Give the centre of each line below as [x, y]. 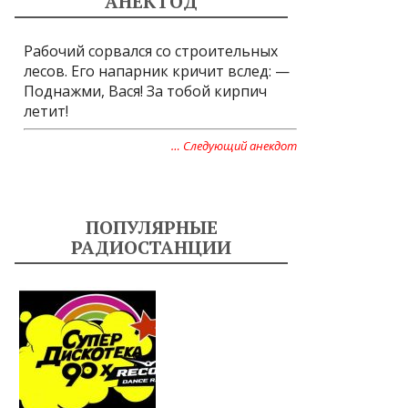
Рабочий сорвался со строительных [151, 51]
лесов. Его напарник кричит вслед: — [157, 71]
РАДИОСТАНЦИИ [151, 247]
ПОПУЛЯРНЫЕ [151, 227]
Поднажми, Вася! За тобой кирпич [145, 91]
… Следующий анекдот [234, 146]
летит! [46, 111]
